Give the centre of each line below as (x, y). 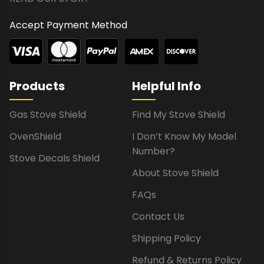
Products (37, 86)
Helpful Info (166, 86)
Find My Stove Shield (179, 114)
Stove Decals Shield (55, 158)
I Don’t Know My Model (184, 136)
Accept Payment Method (68, 25)
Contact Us (158, 216)
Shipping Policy (166, 238)
